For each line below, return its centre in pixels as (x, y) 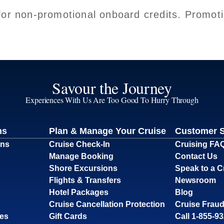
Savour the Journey (112, 88)
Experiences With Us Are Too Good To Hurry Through (112, 100)
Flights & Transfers (85, 180)
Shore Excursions (83, 168)
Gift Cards (68, 216)
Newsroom (196, 180)
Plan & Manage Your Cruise (107, 131)
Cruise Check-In (79, 144)
